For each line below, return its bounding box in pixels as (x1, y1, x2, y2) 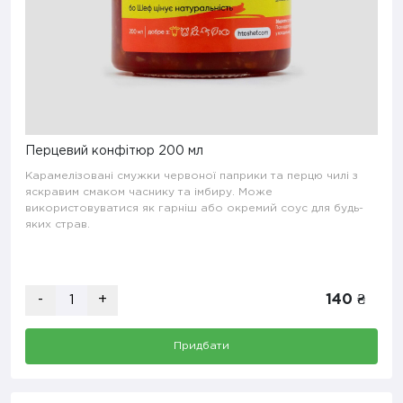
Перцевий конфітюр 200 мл (25, 146, 203, 157)
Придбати (174, 341, 229, 351)
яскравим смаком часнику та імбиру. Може (25, 187, 273, 197)
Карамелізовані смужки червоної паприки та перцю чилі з (25, 171, 358, 181)
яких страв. (25, 219, 90, 229)
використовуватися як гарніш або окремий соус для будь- (25, 203, 363, 213)
